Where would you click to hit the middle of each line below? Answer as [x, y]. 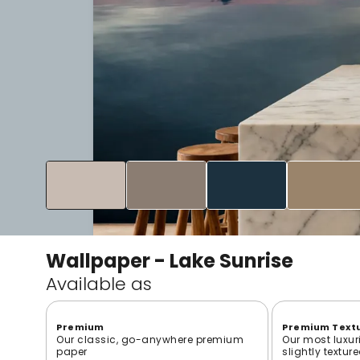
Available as [99, 284]
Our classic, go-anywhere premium [150, 339]
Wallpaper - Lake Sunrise [170, 260]
